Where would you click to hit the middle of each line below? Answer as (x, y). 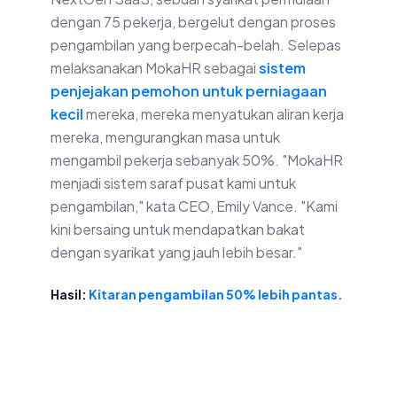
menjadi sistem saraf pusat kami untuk (173, 183)
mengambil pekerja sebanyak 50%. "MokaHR (197, 160)
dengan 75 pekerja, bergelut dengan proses (193, 22)
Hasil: (70, 295)
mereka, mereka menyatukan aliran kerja (214, 114)
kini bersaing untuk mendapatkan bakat (178, 230)
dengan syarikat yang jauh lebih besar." (176, 253)
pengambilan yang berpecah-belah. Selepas (196, 45)
